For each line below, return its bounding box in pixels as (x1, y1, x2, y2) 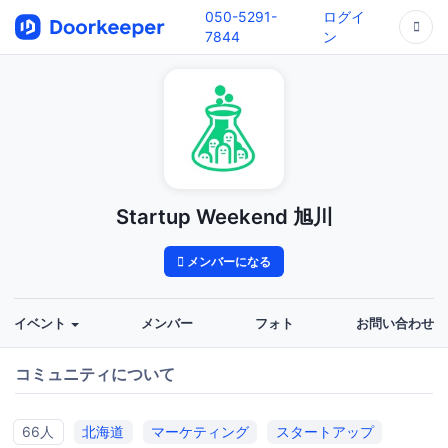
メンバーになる (184, 254, 271, 269)
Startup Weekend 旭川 (115, 204, 333, 229)
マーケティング (150, 422, 249, 440)
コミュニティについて (15, 363, 175, 384)
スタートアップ (275, 422, 374, 440)
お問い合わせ (356, 316, 434, 331)
